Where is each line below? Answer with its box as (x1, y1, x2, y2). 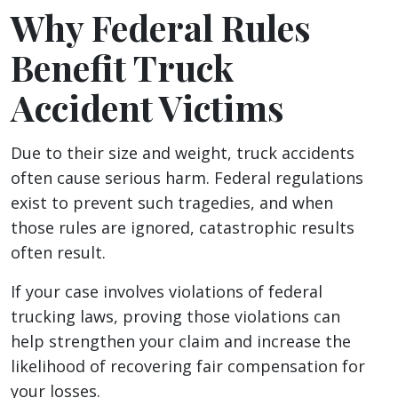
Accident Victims (11, 84, 284, 131)
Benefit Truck (11, 44, 234, 92)
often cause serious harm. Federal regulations (11, 167, 363, 189)
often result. (11, 242, 110, 264)
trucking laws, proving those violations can (11, 306, 340, 328)
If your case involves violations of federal (11, 281, 322, 303)
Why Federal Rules (11, 4, 311, 52)
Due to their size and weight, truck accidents (11, 142, 354, 164)
